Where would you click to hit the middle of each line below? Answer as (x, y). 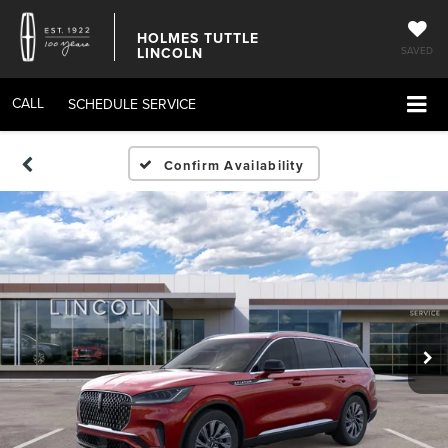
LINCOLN (170, 53)
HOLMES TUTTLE (198, 38)
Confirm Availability (234, 166)
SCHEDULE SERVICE (132, 104)
